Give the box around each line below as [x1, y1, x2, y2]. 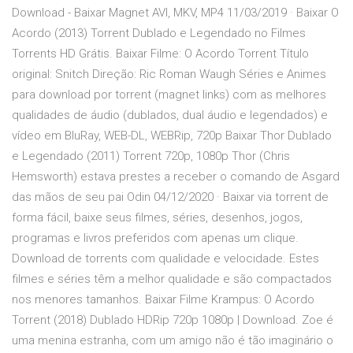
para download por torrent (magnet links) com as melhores [12, 87, 326, 102]
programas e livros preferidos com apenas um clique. [12, 231, 299, 246]
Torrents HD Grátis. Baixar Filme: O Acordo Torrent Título [12, 46, 309, 61]
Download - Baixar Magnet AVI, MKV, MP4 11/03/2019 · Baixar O [12, 6, 339, 20]
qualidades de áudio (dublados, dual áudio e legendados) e [12, 108, 328, 123]
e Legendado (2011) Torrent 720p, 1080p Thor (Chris [12, 149, 290, 164]
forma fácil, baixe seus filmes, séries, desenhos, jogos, [12, 210, 303, 225]
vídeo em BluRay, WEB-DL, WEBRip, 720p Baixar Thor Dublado [12, 128, 332, 143]
